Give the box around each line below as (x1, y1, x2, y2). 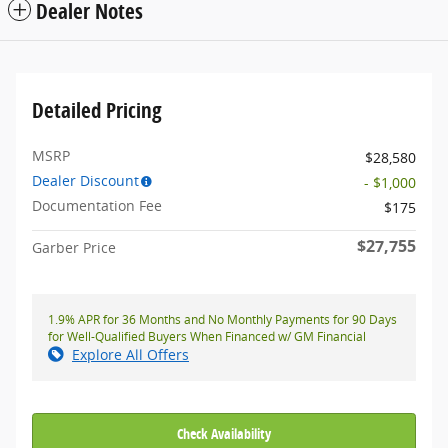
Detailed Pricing (32, 96, 162, 125)
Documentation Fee (32, 196, 162, 216)
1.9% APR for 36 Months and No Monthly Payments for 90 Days (48, 311, 397, 329)
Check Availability (177, 424, 271, 444)
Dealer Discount (32, 171, 139, 191)
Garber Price (32, 238, 116, 258)
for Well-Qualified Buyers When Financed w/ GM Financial (48, 328, 366, 346)
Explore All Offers (72, 345, 189, 365)
